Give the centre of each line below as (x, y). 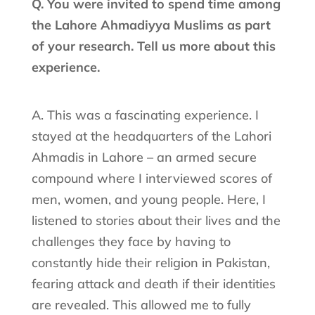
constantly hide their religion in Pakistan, (150, 262)
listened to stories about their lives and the (156, 220)
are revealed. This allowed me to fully (141, 304)
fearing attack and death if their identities (153, 283)
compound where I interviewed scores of (152, 178)
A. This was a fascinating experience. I (145, 115)
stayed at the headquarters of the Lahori (151, 136)
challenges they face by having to (131, 241)
